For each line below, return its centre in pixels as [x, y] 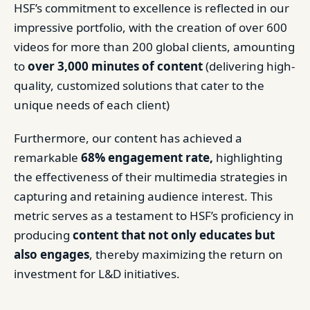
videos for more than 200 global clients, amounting [154, 47]
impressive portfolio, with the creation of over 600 [151, 27]
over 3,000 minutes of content [115, 66]
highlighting [248, 157]
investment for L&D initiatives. [97, 274]
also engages [52, 254]
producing [43, 235]
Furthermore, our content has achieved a [128, 138]
